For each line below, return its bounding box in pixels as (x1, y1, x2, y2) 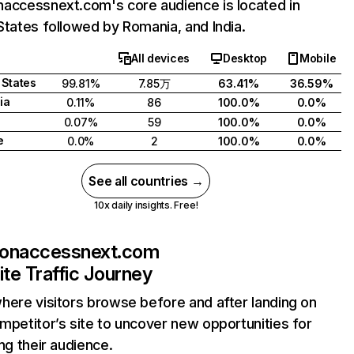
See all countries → (88, 173, 204, 189)
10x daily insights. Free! (94, 199, 198, 211)
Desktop (223, 51, 268, 65)
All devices (131, 51, 190, 65)
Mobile (299, 51, 337, 65)
